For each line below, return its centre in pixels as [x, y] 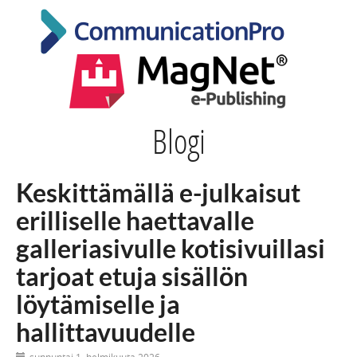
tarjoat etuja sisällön [132, 276]
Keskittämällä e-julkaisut [158, 192]
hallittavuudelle [106, 331]
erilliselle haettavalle [135, 220]
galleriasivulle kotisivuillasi [171, 248]
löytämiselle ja [98, 304]
